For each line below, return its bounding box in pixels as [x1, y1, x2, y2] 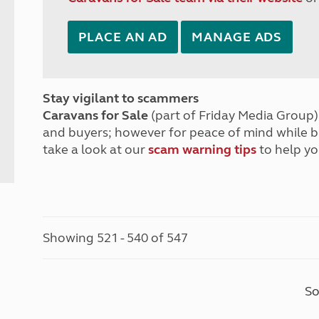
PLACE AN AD [78, 29, 168, 45]
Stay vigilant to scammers [43, 90, 199, 106]
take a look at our [43, 142, 149, 157]
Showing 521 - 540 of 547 [43, 230, 189, 246]
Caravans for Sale [43, 108, 149, 123]
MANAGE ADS [192, 29, 283, 45]
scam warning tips [148, 142, 257, 157]
